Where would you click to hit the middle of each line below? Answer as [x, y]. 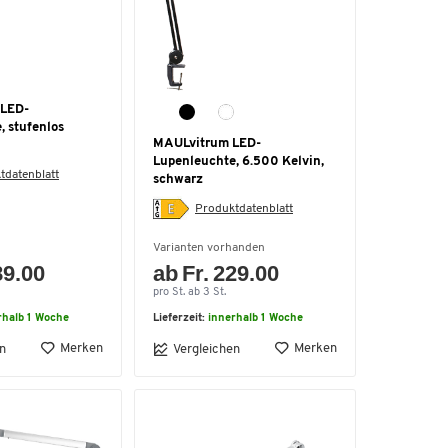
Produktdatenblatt [244, 208]
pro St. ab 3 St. [189, 292]
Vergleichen [206, 349]
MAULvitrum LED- [207, 143]
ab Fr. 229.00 [216, 273]
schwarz [178, 179]
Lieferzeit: [180, 318]
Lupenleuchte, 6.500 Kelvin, [238, 161]
